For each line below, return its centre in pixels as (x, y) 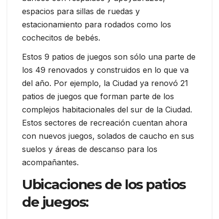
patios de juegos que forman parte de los (98, 97)
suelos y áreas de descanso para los (90, 149)
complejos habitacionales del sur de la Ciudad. (107, 110)
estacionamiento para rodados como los (97, 24)
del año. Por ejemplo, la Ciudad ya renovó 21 (105, 83)
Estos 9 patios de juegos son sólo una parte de (109, 57)
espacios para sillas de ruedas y (81, 11)
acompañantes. (50, 163)
